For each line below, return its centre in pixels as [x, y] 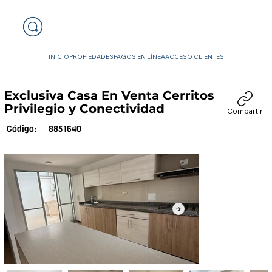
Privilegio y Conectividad [84, 109]
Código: [21, 129]
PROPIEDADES [91, 57]
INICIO [59, 57]
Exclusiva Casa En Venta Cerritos [109, 96]
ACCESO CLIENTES [194, 57]
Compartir [245, 110]
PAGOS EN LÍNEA [139, 57]
